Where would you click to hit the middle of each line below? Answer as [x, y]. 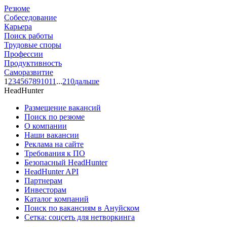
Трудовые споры [33, 45]
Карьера [18, 26]
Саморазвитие [29, 72]
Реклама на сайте [54, 144]
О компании [46, 126]
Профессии [24, 54]
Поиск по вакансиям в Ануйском [82, 208]
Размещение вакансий [63, 107]
